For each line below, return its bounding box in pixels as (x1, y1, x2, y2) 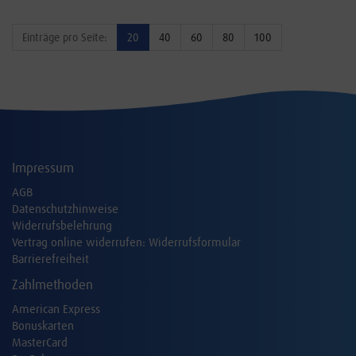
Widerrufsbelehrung (12, 218, 112, 234)
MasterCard (12, 335, 68, 351)
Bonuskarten (12, 318, 74, 335)
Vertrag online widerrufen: (12, 234, 149, 251)
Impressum (12, 159, 74, 177)
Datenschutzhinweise (12, 201, 118, 218)
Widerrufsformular (149, 234, 241, 251)
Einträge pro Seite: (22, 29, 107, 44)
